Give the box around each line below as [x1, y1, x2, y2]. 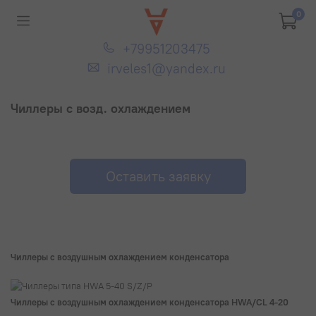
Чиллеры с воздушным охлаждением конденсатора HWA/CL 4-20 [11, 296, 288, 308]
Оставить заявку [105, 166, 211, 185]
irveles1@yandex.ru [107, 60, 226, 77]
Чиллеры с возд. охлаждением [11, 99, 190, 116]
